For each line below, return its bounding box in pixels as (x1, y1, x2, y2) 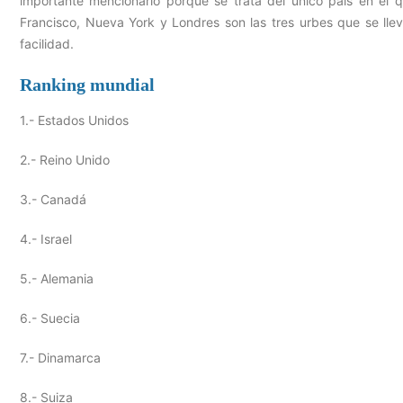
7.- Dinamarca (20, 349, 101, 365)
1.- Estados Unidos (20, 112, 129, 128)
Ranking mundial (20, 74, 155, 94)
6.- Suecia (20, 309, 80, 326)
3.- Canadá (20, 191, 86, 207)
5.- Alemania (20, 270, 94, 286)
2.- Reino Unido (20, 151, 110, 167)
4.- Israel (20, 230, 72, 246)
